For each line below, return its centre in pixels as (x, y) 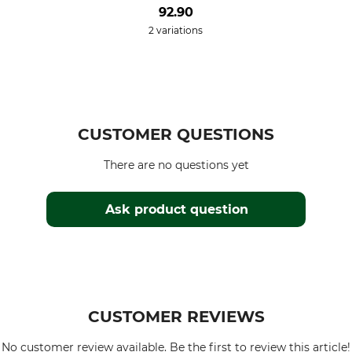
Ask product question (176, 209)
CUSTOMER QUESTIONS (176, 134)
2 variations (176, 30)
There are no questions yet (176, 165)
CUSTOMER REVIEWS (176, 317)
